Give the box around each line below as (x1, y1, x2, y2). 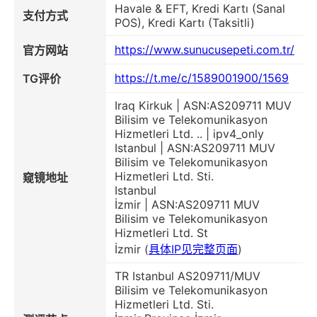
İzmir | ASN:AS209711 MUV (115, 197, 260, 212)
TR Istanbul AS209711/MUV (115, 269, 260, 284)
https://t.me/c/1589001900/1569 (115, 71, 289, 86)
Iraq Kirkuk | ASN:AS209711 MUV (115, 98, 292, 113)
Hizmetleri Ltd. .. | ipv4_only (115, 127, 264, 142)
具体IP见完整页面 (149, 242, 238, 257)
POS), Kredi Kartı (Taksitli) (115, 16, 255, 30)
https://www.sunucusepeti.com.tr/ (115, 42, 294, 57)
